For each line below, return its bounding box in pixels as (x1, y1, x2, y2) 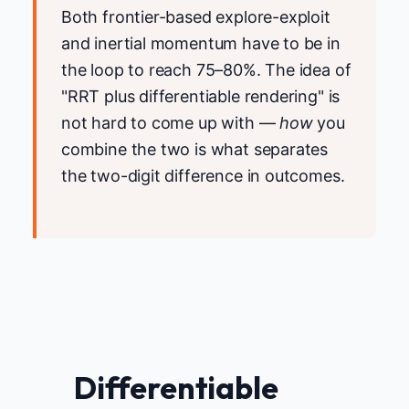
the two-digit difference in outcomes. (61, 166, 345, 186)
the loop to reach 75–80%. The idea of (61, 60, 351, 80)
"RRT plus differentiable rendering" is (61, 87, 341, 107)
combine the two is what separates (61, 140, 329, 160)
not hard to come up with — (61, 113, 280, 133)
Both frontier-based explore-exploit (61, 7, 330, 27)
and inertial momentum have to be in (61, 34, 341, 54)
